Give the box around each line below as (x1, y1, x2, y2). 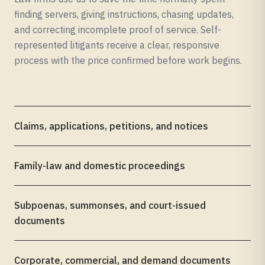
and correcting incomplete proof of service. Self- (14, 24, 221, 35)
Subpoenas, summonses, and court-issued (14, 199, 206, 211)
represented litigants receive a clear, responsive (14, 39, 219, 51)
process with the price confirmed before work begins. (14, 54, 242, 66)
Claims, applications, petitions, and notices (14, 120, 208, 132)
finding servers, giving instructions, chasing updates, (14, 8, 234, 20)
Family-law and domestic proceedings (14, 160, 185, 172)
